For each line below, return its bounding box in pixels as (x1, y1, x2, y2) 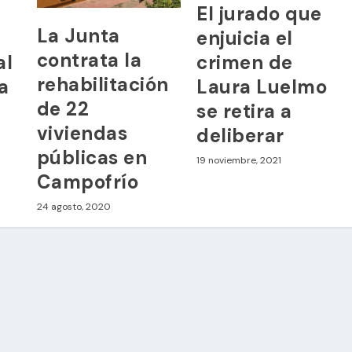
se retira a (196, 99, 292, 124)
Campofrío (36, 169, 139, 194)
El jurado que (196, 2, 322, 27)
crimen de (196, 50, 293, 75)
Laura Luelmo (196, 75, 328, 100)
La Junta (36, 23, 120, 48)
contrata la (36, 47, 142, 72)
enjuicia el (196, 26, 293, 51)
